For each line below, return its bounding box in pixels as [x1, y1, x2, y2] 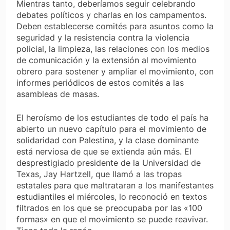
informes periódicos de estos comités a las [16, 78, 184, 88]
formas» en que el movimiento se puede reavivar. [16, 214, 208, 225]
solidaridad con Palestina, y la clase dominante [16, 135, 199, 146]
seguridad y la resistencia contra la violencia [16, 32, 189, 43]
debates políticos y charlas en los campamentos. [16, 10, 206, 21]
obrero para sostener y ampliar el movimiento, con [16, 66, 214, 77]
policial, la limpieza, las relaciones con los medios [16, 44, 209, 54]
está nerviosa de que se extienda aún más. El [16, 146, 191, 157]
